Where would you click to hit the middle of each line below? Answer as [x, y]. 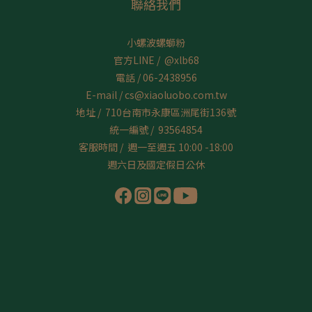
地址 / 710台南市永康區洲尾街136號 [156, 112]
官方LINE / [139, 60]
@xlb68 [181, 60]
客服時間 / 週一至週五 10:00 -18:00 [156, 147]
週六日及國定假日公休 [156, 164]
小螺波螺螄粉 [156, 42]
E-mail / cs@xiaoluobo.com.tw [156, 94]
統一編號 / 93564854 [156, 129]
